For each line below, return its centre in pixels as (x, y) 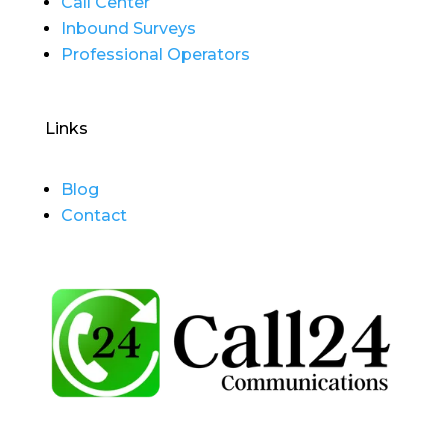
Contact (93, 216)
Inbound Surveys (128, 29)
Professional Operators (155, 55)
